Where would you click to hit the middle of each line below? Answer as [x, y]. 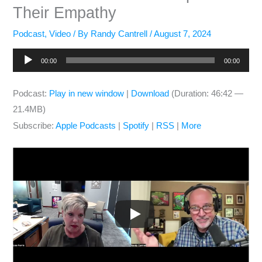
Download [150, 93]
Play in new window [87, 93]
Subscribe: [35, 125]
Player [25, 72]
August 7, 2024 [183, 34]
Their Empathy [65, 12]
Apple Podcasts [86, 125]
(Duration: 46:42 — [206, 93]
